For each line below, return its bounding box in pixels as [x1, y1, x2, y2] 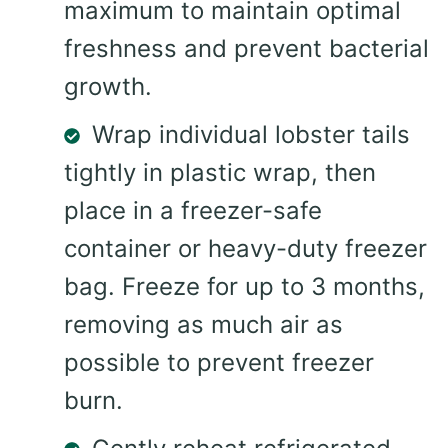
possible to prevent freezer [64, 347, 374, 377]
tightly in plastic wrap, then [64, 157, 376, 187]
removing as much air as [64, 309, 343, 339]
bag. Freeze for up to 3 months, [64, 271, 425, 301]
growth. [64, 71, 152, 101]
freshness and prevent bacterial [64, 33, 429, 63]
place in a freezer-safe [64, 195, 322, 225]
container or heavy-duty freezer [64, 233, 427, 263]
